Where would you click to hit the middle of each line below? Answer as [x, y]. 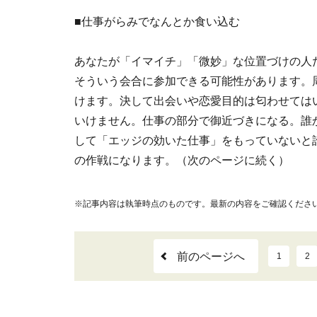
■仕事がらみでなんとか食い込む [157, 22]
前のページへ [211, 257]
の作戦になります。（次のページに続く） [182, 160]
